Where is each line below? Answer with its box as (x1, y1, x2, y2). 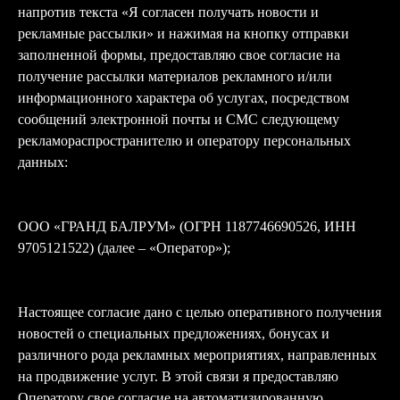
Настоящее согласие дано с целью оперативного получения (18, 304, 381, 320)
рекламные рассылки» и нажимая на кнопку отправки (18, 26, 349, 41)
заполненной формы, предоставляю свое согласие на (18, 47, 340, 62)
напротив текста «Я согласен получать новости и (18, 4, 319, 20)
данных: (18, 154, 68, 170)
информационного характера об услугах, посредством (18, 90, 349, 105)
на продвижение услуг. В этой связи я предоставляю (18, 369, 338, 384)
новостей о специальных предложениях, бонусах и (18, 326, 329, 341)
